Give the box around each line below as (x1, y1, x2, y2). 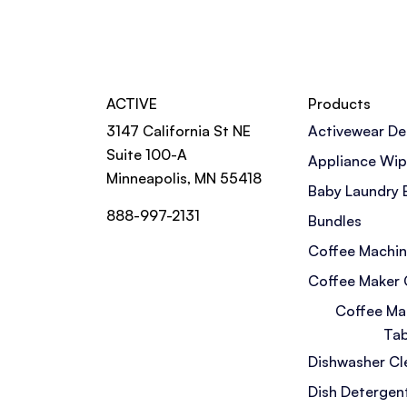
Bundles (308, 211, 362, 230)
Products (308, 94, 371, 113)
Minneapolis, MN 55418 (106, 168, 262, 187)
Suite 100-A (106, 144, 187, 164)
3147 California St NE (106, 121, 251, 140)
